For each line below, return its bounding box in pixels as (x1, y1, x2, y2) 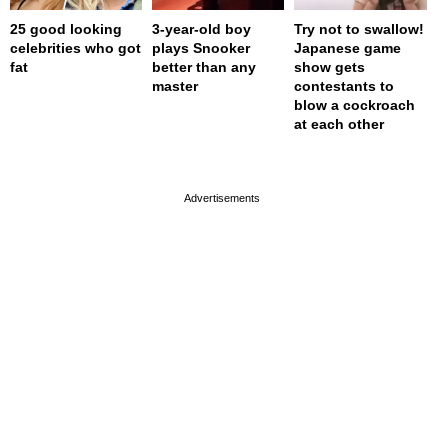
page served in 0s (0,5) (155, 151, 281, 165)
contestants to (294, 77, 395, 94)
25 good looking (10, 20, 122, 37)
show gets (294, 58, 366, 75)
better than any (152, 58, 257, 75)
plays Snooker (152, 39, 251, 56)
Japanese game (294, 39, 402, 56)
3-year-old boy (152, 20, 252, 37)
